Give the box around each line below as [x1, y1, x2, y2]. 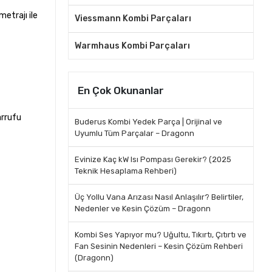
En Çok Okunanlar [77, 84, 164, 97]
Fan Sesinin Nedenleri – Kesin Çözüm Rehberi [74, 242, 243, 251]
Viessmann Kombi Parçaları [74, 13, 191, 24]
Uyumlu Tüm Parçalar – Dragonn [74, 129, 194, 138]
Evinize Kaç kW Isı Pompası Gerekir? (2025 [74, 155, 231, 164]
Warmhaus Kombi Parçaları [74, 41, 190, 51]
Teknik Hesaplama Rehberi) [74, 166, 177, 175]
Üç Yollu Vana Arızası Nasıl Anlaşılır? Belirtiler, [74, 192, 243, 202]
